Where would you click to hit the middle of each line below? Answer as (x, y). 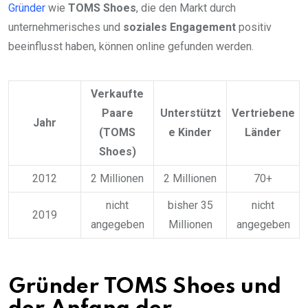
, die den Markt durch (186, 8)
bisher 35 (190, 206)
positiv (254, 27)
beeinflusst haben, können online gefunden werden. (131, 47)
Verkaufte (117, 94)
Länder (263, 133)
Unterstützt (190, 113)
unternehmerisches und (66, 27)
